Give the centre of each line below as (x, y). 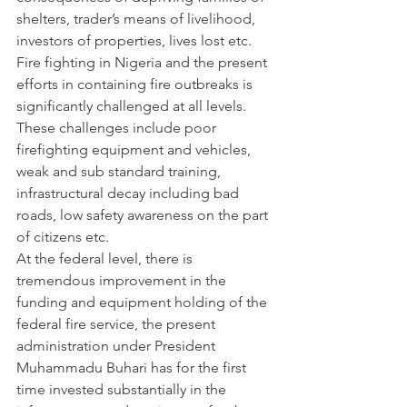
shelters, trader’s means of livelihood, (138, 19)
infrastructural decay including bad (129, 194)
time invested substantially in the (123, 390)
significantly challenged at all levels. (133, 106)
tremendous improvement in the (123, 281)
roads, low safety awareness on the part (144, 215)
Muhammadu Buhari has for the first (133, 368)
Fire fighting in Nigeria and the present (144, 63)
